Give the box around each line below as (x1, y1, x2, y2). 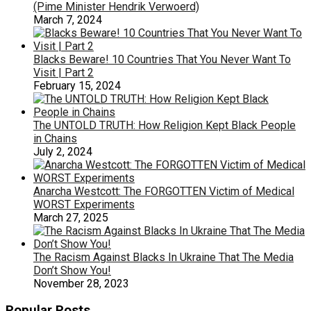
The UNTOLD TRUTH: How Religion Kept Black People (33, 118, 296, 132)
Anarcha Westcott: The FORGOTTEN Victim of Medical (33, 184, 294, 198)
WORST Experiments (33, 197, 135, 211)
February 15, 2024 (33, 78, 121, 92)
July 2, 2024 (33, 144, 92, 158)
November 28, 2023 (33, 276, 129, 290)
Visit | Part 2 (33, 65, 94, 79)
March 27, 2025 (33, 210, 108, 224)
